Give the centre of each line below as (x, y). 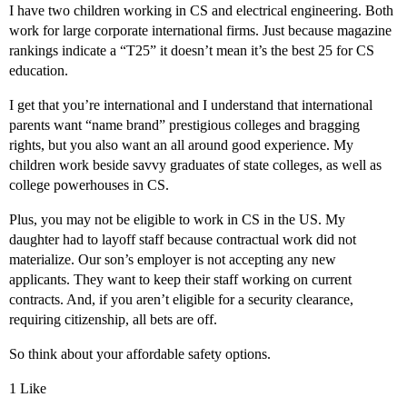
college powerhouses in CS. (89, 185)
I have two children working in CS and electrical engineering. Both (201, 11)
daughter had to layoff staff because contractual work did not (183, 240)
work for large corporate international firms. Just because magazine (200, 31)
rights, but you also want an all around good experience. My (181, 145)
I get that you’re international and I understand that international (191, 105)
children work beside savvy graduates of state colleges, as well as (195, 165)
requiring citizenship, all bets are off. (113, 320)
